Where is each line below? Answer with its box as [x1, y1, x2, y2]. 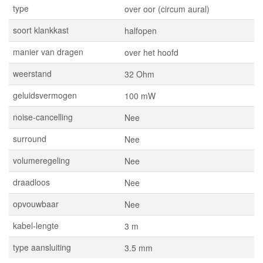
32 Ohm [124, 68, 154, 80]
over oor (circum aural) [124, 3, 210, 15]
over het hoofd [124, 46, 178, 58]
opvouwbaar [13, 198, 59, 210]
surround [13, 133, 46, 144]
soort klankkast [13, 24, 69, 36]
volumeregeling [13, 154, 70, 166]
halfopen [124, 25, 157, 36]
